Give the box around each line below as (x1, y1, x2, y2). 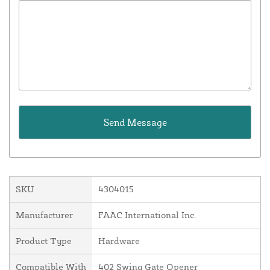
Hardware (98, 235, 140, 247)
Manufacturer (16, 209, 73, 221)
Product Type (16, 235, 72, 247)
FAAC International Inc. (98, 209, 196, 221)
